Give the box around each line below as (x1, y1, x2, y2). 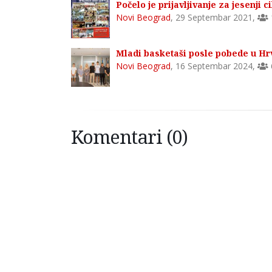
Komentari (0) (71, 124, 188, 149)
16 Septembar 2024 (175, 60, 253, 72)
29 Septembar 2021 (175, 12, 253, 23)
